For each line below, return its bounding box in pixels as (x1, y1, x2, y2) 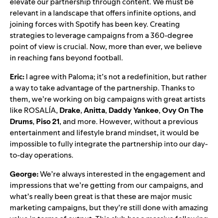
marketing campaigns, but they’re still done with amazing (10, 202, 208, 213)
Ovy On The (162, 105, 203, 116)
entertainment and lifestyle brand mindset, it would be (10, 127, 199, 138)
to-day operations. (10, 150, 73, 161)
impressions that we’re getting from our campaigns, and (10, 180, 203, 191)
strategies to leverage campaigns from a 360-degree (10, 30, 193, 41)
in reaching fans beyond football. (10, 53, 125, 63)
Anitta (84, 105, 105, 116)
